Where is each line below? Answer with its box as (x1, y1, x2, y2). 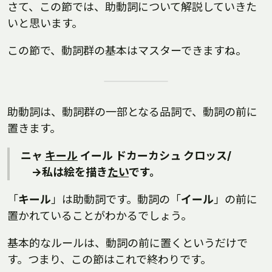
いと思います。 (7, 17, 83, 30)
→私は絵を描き (21, 166, 107, 178)
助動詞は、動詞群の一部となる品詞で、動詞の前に (7, 106, 257, 118)
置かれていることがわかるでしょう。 (7, 209, 192, 222)
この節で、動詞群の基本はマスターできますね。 (7, 44, 246, 57)
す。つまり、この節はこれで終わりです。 (7, 253, 211, 266)
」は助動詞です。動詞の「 (51, 193, 181, 206)
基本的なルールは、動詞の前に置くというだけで (7, 237, 248, 250)
